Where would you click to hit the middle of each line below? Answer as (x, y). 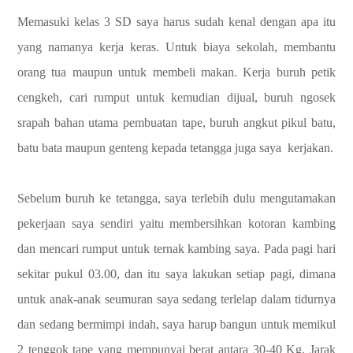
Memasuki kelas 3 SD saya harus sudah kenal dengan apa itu (176, 22)
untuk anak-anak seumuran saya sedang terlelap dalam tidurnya (176, 299)
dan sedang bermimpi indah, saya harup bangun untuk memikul (176, 324)
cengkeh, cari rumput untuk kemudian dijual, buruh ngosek (176, 97)
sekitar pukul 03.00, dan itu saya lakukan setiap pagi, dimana (176, 274)
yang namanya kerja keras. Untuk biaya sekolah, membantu (176, 47)
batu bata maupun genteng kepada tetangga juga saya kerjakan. (175, 148)
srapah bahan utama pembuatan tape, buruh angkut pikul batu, (176, 123)
